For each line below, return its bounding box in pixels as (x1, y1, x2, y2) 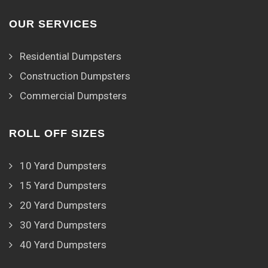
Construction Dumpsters (20, 70, 130, 83)
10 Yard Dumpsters (20, 160, 106, 172)
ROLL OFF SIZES (9, 127, 105, 140)
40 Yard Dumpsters (20, 239, 106, 251)
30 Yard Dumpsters (20, 219, 106, 232)
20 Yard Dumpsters (20, 199, 106, 212)
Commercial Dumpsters (20, 90, 127, 102)
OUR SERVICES (9, 18, 98, 31)
